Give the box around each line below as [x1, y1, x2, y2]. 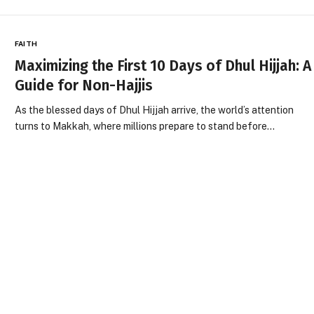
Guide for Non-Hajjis [15, 76, 153, 95]
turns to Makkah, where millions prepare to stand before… [15, 120, 275, 132]
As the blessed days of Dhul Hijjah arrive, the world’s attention [15, 104, 294, 116]
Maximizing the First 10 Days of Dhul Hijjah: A [15, 56, 312, 75]
